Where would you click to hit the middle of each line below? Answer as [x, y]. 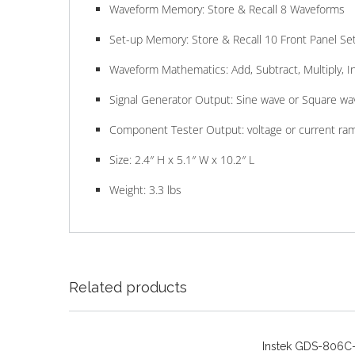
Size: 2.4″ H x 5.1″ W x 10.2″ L [182, 160]
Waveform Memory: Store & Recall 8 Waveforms [227, 10]
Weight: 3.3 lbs [145, 190]
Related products [128, 288]
